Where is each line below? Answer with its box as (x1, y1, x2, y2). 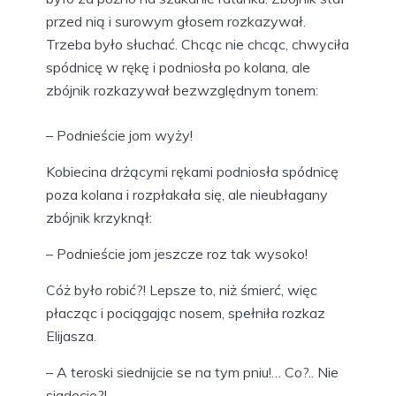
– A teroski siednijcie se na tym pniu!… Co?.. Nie (46, 362, 339, 381)
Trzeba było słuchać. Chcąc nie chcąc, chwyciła (46, 34, 349, 53)
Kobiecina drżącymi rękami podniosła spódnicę (46, 162, 339, 180)
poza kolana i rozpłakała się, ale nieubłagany (46, 185, 328, 203)
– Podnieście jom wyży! (46, 126, 193, 144)
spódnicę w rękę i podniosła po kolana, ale (46, 57, 310, 76)
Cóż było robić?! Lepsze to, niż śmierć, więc (46, 280, 317, 299)
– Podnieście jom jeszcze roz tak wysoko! (46, 244, 308, 263)
